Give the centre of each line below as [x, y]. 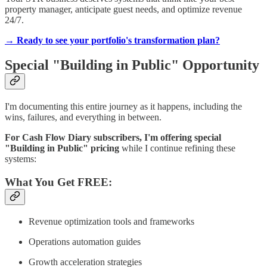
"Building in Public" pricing [62, 148]
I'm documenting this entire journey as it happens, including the [123, 107]
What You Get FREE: [58, 182]
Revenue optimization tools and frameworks [111, 221]
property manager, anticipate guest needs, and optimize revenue [123, 9]
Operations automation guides [85, 241]
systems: [21, 159]
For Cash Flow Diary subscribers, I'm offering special [113, 138]
